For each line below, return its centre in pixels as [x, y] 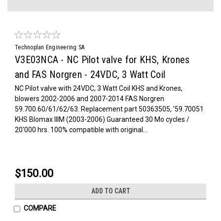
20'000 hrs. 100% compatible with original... [81, 129]
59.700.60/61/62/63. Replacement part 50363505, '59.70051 [109, 109]
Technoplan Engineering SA [50, 47]
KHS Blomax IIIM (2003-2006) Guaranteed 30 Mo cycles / [102, 119]
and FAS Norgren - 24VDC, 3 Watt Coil [90, 74]
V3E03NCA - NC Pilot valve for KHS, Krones [102, 59]
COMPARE [40, 208]
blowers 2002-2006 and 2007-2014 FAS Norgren [90, 98]
